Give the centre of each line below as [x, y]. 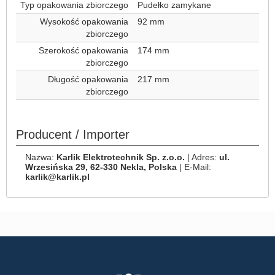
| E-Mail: [194, 167]
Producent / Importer [73, 134]
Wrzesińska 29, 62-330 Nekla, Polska [101, 167]
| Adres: [202, 157]
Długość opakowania [88, 79]
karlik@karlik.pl [57, 177]
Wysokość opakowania [84, 21]
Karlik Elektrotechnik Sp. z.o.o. [121, 157]
